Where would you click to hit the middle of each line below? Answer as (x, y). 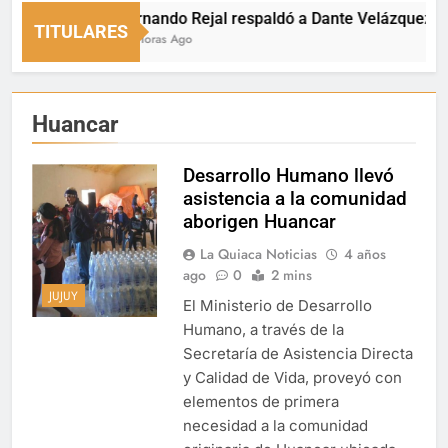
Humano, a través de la (263, 329)
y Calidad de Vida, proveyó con (292, 377)
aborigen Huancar (259, 221)
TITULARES (81, 31)
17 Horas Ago (126, 38)
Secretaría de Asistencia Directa (297, 353)
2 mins (291, 274)
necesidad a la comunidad (275, 425)
